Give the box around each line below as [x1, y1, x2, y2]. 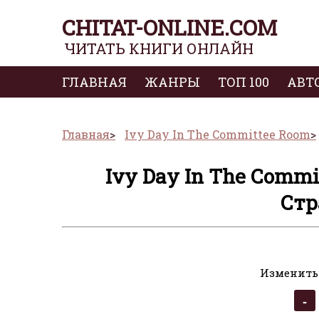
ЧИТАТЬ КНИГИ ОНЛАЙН [64, 38, 253, 59]
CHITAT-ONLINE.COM [62, 14, 277, 42]
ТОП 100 [218, 73, 269, 91]
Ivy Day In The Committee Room [125, 127, 310, 142]
